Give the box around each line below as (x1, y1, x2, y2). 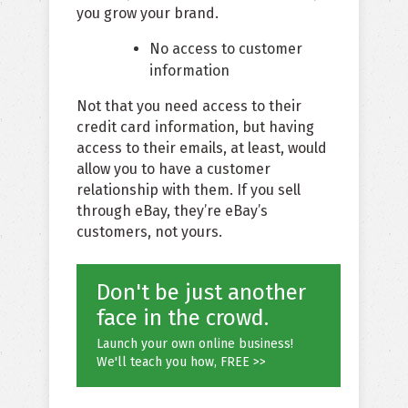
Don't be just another (97, 280, 306, 306)
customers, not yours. (76, 223, 222, 241)
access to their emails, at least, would (76, 139, 327, 158)
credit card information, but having (76, 118, 314, 137)
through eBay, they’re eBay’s (76, 202, 268, 220)
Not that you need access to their (76, 97, 301, 116)
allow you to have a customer (76, 160, 270, 178)
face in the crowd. (97, 305, 269, 331)
